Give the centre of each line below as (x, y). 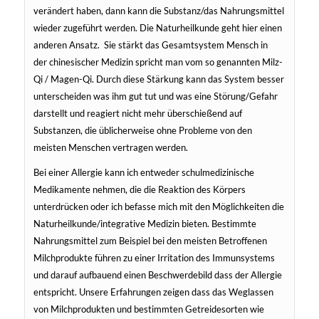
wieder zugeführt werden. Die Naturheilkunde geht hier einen (157, 28)
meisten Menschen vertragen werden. (110, 148)
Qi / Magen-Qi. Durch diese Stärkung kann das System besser (158, 79)
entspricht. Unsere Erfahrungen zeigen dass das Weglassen (153, 292)
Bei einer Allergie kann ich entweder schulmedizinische (143, 173)
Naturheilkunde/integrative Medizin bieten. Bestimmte (145, 224)
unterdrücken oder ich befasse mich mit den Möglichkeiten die (158, 207)
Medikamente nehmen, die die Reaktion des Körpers (139, 190)
